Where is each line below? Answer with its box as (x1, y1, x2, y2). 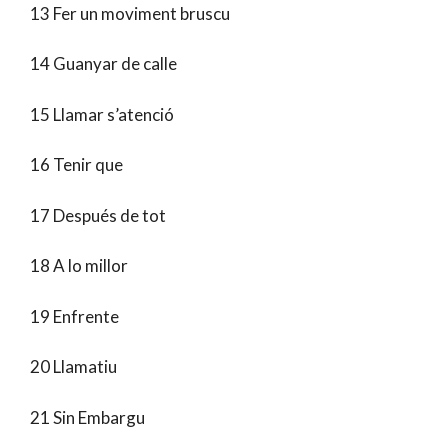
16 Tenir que (30, 154, 123, 175)
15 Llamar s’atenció (30, 103, 174, 125)
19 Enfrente (30, 305, 119, 327)
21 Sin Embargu (30, 406, 145, 428)
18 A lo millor (30, 255, 128, 276)
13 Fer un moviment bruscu (30, 2, 230, 24)
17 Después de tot (30, 204, 166, 226)
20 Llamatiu (30, 356, 117, 377)
